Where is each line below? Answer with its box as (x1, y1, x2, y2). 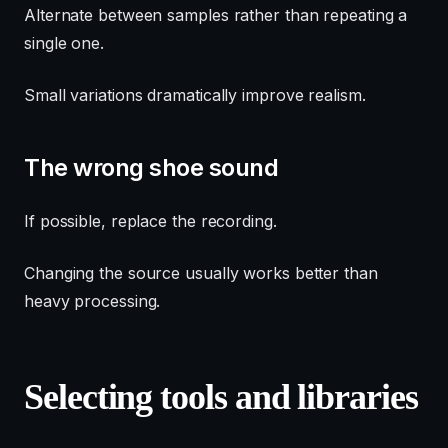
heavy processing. (24, 291, 161, 311)
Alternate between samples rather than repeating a (24, 5, 408, 25)
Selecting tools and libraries (24, 377, 418, 417)
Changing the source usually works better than (24, 263, 378, 283)
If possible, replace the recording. (24, 211, 277, 231)
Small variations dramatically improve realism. (24, 85, 366, 105)
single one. (24, 33, 104, 53)
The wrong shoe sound (24, 153, 279, 182)
